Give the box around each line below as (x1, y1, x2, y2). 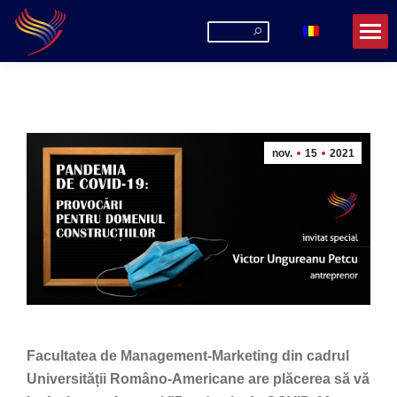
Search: (206, 22, 255, 37)
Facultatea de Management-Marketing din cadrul (27, 348, 349, 363)
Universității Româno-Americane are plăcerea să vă (27, 371, 370, 386)
